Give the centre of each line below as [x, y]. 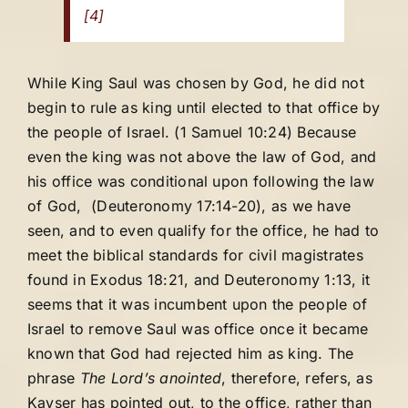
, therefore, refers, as [297, 378]
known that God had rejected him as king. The [191, 353]
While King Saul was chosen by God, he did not [196, 83]
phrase [54, 378]
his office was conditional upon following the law [201, 181]
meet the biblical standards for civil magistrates [195, 255]
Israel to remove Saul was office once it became [198, 329]
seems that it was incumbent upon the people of [198, 304]
